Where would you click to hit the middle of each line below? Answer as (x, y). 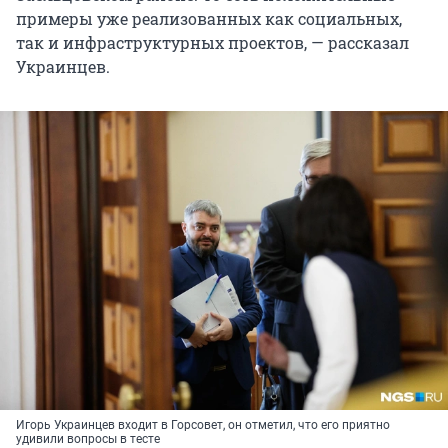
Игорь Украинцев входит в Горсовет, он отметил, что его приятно (203, 424)
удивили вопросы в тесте (88, 438)
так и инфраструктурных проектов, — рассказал (212, 42)
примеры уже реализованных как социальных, (209, 18)
